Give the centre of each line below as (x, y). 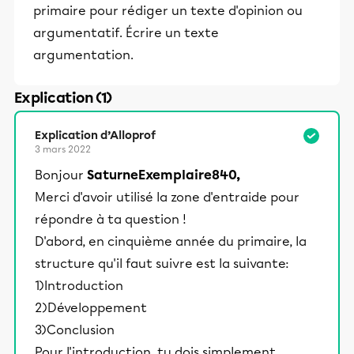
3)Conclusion (75, 330)
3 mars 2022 (63, 149)
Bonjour (61, 175)
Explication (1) (63, 98)
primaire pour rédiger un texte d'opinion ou (168, 11)
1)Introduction (79, 286)
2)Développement (91, 308)
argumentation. (83, 55)
